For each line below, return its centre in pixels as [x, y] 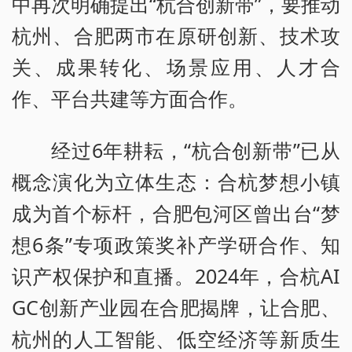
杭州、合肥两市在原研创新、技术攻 [176, 35]
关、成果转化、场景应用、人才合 [176, 66]
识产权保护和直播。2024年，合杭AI [176, 275]
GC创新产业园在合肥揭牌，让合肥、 [176, 307]
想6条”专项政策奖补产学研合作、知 [176, 244]
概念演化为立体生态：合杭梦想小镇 [176, 181]
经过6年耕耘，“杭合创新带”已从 [196, 150]
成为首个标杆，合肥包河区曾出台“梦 [176, 213]
